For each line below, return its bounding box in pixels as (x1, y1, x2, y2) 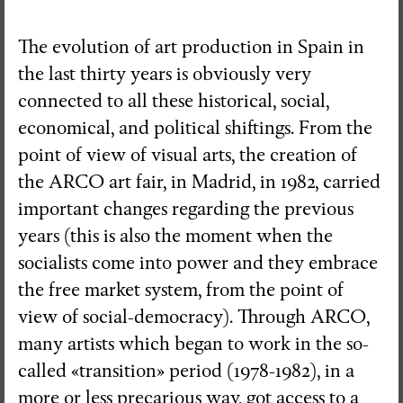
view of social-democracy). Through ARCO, (18, 305, 370, 328)
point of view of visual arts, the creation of (18, 143, 357, 166)
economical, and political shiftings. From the (18, 116, 372, 139)
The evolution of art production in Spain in (18, 35, 364, 58)
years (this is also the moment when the (18, 224, 333, 247)
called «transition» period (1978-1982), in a (18, 359, 354, 382)
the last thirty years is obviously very (18, 62, 311, 85)
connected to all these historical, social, (18, 89, 329, 112)
